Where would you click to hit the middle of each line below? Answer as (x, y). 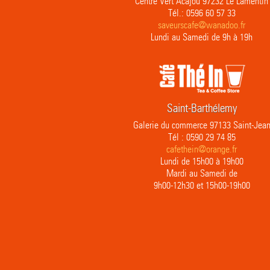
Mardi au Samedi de (202, 173)
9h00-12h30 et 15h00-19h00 (202, 185)
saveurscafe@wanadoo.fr (202, 25)
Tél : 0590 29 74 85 (202, 137)
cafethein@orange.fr (202, 149)
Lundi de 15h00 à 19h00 (202, 161)
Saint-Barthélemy (202, 108)
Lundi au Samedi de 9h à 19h (202, 37)
